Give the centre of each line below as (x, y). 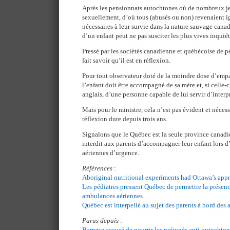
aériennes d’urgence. (111, 153)
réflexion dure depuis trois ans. (125, 119)
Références (97, 168)
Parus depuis (100, 221)
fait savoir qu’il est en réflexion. (126, 60)
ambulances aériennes (112, 196)
